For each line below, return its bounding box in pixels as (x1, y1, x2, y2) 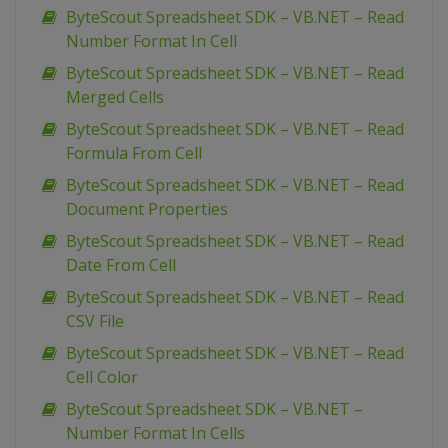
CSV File (66, 310, 124, 333)
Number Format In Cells (66, 422, 245, 445)
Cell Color (66, 366, 138, 389)
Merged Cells (66, 86, 164, 109)
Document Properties (66, 198, 228, 221)
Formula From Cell (66, 142, 202, 165)
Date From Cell (66, 254, 176, 277)
